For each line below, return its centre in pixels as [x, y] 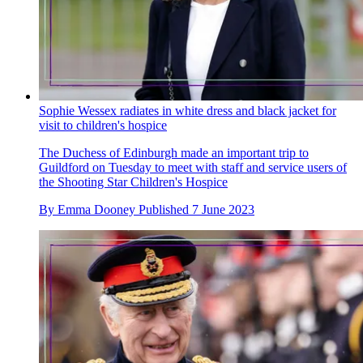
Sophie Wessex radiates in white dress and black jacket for [188, 111]
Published [165, 210]
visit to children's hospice [103, 126]
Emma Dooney [96, 210]
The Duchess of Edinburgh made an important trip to [174, 153]
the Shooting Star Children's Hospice [133, 182]
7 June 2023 [223, 210]
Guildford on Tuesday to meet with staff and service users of [193, 168]
